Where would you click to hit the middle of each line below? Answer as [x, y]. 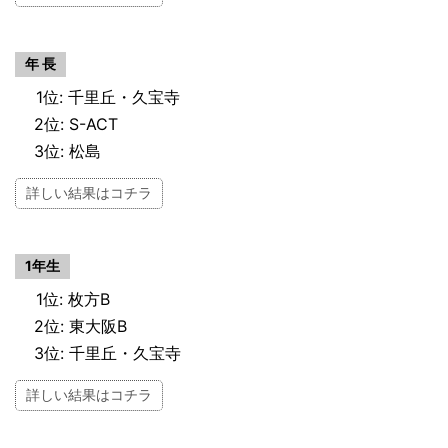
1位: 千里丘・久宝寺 [108, 96]
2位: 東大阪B [80, 325]
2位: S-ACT [76, 123]
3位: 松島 [67, 150]
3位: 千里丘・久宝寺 [107, 352]
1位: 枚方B [73, 298]
